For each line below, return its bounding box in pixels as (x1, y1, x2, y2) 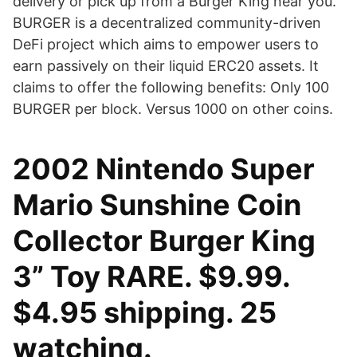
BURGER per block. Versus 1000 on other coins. (13, 100, 333, 117)
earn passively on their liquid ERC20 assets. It (13, 57, 319, 74)
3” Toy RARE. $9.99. (13, 259, 290, 294)
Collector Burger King (13, 223, 316, 258)
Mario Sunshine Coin (13, 187, 301, 222)
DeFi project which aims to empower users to (13, 36, 319, 53)
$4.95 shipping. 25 (13, 295, 277, 330)
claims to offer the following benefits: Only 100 (13, 79, 329, 96)
